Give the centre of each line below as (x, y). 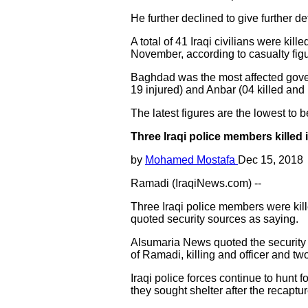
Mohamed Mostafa (191, 160)
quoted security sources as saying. (214, 219)
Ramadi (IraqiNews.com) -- (196, 183)
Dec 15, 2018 (271, 160)
